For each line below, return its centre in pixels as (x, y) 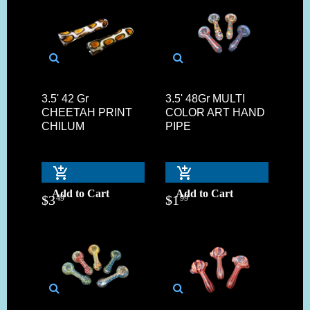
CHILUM (63, 126)
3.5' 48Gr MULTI (205, 98)
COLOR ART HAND (215, 112)
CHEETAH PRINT (87, 112)
